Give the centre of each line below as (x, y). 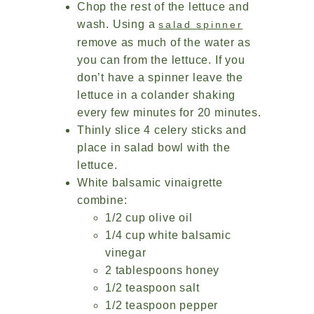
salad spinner (201, 25)
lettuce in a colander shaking (157, 95)
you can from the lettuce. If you (161, 60)
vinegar (126, 253)
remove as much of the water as (164, 43)
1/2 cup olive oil (149, 218)
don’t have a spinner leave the (161, 78)
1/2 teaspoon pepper (162, 306)
